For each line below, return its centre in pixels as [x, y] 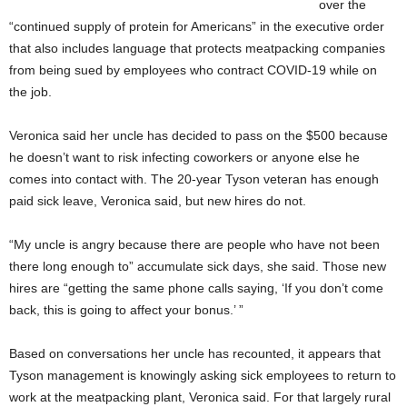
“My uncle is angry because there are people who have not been [194, 245]
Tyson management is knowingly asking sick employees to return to [203, 376]
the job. [32, 92]
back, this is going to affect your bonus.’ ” [126, 310]
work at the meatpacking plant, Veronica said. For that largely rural [200, 397]
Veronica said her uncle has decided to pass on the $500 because [199, 136]
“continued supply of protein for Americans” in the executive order [197, 27]
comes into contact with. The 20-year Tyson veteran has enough [194, 179]
